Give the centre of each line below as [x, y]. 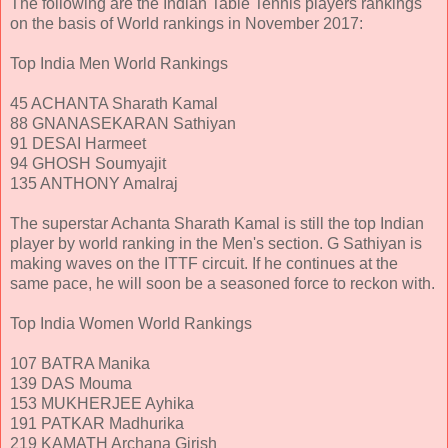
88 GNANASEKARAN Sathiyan [123, 124]
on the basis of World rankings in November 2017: [186, 24]
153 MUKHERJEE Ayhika [102, 404]
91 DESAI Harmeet [78, 144]
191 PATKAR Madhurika [97, 424]
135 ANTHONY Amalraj [94, 184]
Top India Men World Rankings [119, 64]
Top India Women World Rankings [131, 324]
